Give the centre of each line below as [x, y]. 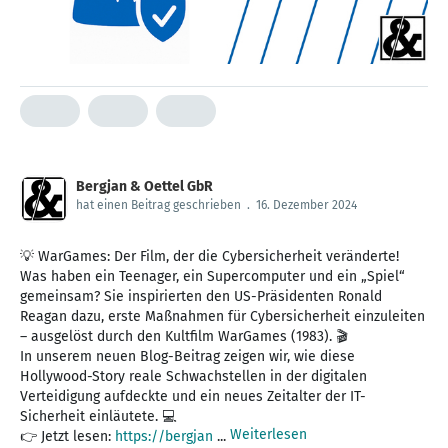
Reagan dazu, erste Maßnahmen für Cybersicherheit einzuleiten [222, 316]
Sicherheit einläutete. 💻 [98, 416]
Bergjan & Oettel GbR [144, 186]
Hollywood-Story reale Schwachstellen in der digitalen [193, 376]
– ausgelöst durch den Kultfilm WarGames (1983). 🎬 [184, 336]
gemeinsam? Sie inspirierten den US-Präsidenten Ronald [201, 296]
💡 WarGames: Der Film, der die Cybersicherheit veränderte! [209, 256]
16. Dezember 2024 [306, 204]
